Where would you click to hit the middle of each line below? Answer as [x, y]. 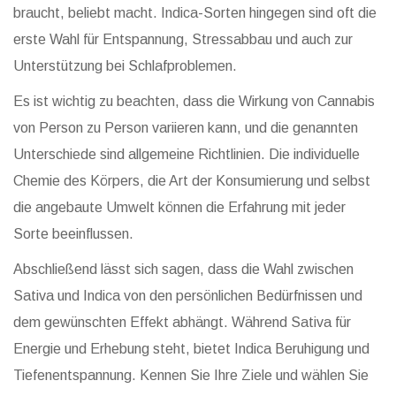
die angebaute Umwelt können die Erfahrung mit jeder [179, 208]
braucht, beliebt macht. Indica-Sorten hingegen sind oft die [195, 13]
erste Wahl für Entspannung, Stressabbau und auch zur [183, 40]
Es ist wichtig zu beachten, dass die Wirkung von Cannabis [194, 102]
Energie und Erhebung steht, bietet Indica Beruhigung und [191, 349]
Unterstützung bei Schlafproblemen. [125, 66]
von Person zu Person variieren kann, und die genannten [186, 128]
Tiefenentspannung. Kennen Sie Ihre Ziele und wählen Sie [191, 376]
